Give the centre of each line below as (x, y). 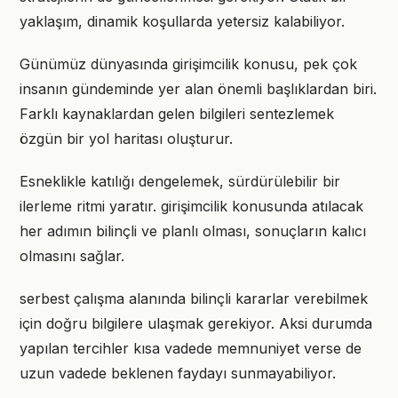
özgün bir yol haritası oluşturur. (126, 139)
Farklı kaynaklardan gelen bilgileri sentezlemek (177, 114)
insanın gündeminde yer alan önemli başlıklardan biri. (198, 89)
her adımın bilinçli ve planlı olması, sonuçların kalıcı (193, 231)
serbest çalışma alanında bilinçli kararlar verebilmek (194, 298)
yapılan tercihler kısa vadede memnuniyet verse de (191, 348)
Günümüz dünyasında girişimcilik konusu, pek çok (188, 64)
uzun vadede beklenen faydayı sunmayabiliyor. (178, 373)
